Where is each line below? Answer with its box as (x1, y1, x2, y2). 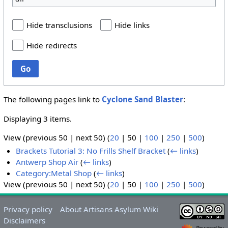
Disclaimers (3, 215, 45, 226)
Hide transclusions (26, 20, 92, 31)
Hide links (114, 20, 150, 31)
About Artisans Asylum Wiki (60, 204, 159, 215)
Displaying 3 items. (3, 113, 72, 124)
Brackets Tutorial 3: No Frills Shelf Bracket (16, 146, 166, 156)
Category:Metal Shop (16, 168, 92, 179)
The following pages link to (3, 94, 102, 105)
